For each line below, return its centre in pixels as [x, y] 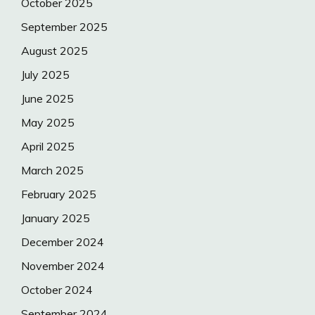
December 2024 [63, 242]
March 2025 [52, 170]
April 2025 [48, 146]
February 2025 [59, 194]
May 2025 [48, 122]
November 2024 [63, 265]
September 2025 [64, 26]
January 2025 [56, 218]
